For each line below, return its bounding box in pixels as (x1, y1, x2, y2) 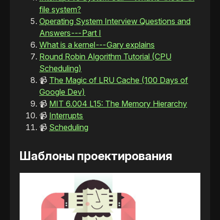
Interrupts (49, 110, 83, 120)
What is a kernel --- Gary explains (39, 39, 155, 50)
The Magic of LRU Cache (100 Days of (49, 75, 188, 85)
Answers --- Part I (39, 27, 101, 38)
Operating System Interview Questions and (39, 16, 191, 26)
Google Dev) (39, 86, 85, 97)
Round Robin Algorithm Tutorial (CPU (39, 51, 171, 61)
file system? (39, 4, 81, 14)
